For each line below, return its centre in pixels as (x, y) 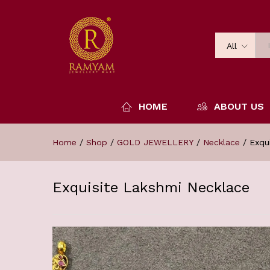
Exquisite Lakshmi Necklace (151, 187)
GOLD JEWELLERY (155, 142)
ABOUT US (239, 106)
